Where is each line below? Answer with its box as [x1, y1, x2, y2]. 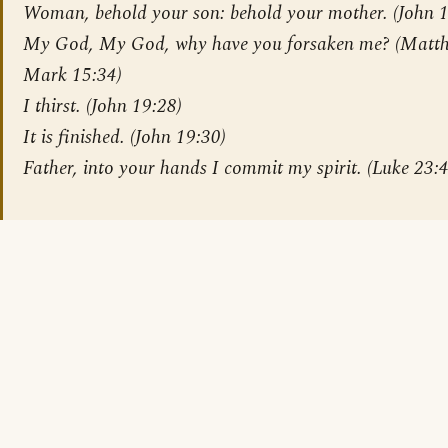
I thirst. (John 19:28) [23, 91, 182, 121]
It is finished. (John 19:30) [23, 122, 226, 152]
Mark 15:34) [23, 60, 122, 90]
